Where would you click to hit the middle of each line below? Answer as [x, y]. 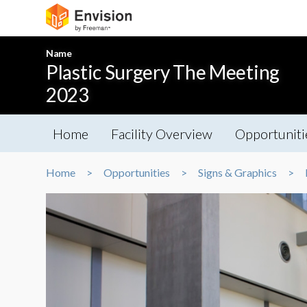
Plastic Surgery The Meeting [163, 72]
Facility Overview [162, 134]
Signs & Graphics [237, 172]
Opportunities [137, 172]
